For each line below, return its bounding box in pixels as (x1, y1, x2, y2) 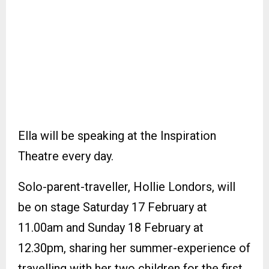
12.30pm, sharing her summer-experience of (18, 240, 250, 255)
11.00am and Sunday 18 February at (18, 220, 204, 235)
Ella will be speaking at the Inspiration (18, 128, 216, 143)
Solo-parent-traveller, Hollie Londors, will (18, 179, 235, 194)
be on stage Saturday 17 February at (18, 199, 207, 214)
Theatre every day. (18, 148, 113, 163)
